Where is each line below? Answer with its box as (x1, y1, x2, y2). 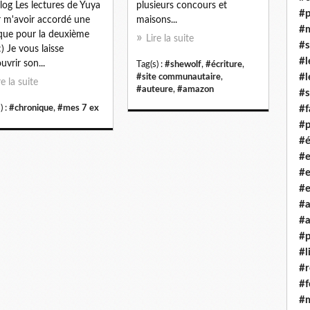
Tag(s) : (136, 60, 165, 69)
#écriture (206, 60, 242, 69)
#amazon (177, 84, 214, 93)
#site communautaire (136, 72, 221, 81)
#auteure (136, 84, 173, 93)
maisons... (136, 15, 177, 25)
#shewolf (165, 60, 201, 69)
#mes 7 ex (57, 103, 99, 112)
